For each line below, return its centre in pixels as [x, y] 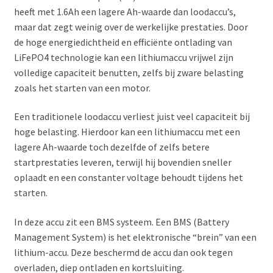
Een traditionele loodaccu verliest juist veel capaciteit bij [132, 117]
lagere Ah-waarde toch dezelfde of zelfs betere [112, 147]
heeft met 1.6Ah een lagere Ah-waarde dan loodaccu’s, [125, 11]
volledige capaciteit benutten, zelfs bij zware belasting [129, 72]
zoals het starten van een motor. [82, 87]
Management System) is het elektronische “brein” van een [135, 237]
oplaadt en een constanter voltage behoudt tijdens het [128, 178]
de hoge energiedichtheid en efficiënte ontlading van [123, 42]
